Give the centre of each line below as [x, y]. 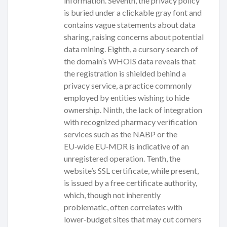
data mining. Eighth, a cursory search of [131, 49]
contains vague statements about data [130, 25]
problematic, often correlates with [123, 207]
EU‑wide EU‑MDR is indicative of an [126, 146]
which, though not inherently [112, 195]
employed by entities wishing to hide [127, 98]
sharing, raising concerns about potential [134, 37]
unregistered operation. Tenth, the [122, 159]
